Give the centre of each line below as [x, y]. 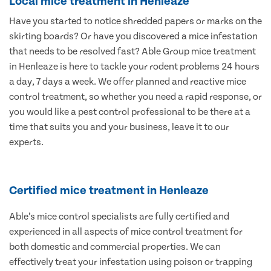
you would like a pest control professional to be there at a [130, 112]
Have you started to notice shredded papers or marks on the [135, 21]
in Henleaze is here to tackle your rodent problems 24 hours [134, 67]
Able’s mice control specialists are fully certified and [119, 217]
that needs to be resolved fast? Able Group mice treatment [132, 52]
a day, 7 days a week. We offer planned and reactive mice [128, 82]
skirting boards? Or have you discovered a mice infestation [133, 37]
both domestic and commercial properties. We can [115, 247]
